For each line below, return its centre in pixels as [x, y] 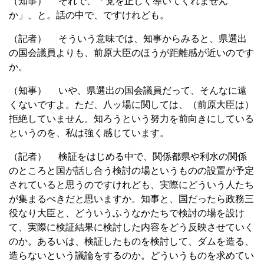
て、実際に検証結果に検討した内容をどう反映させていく [131, 227]
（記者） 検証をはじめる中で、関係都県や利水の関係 [128, 156]
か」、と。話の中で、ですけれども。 [89, 15]
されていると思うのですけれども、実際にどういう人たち [131, 184]
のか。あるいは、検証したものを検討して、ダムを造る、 [131, 241]
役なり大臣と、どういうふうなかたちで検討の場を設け [127, 213]
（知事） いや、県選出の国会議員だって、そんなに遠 [128, 90]
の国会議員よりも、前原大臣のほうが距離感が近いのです [131, 52]
